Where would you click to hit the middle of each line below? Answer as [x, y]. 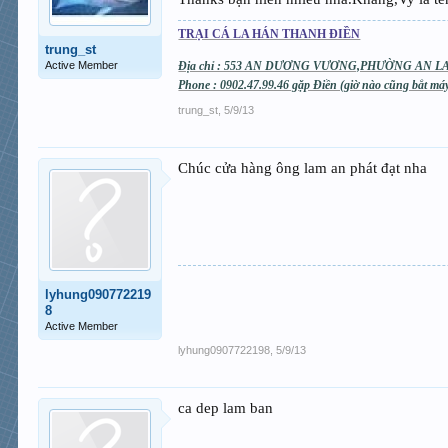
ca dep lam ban [226, 407]
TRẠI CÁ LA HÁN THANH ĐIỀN [269, 33]
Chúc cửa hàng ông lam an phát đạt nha [303, 167]
